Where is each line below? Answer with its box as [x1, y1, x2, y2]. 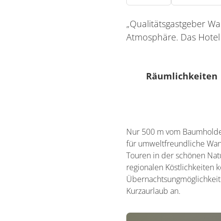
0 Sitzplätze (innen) [146, 99, 212, 110]
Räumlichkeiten [146, 70, 218, 82]
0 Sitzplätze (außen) [146, 127, 214, 138]
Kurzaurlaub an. [126, 185, 181, 196]
